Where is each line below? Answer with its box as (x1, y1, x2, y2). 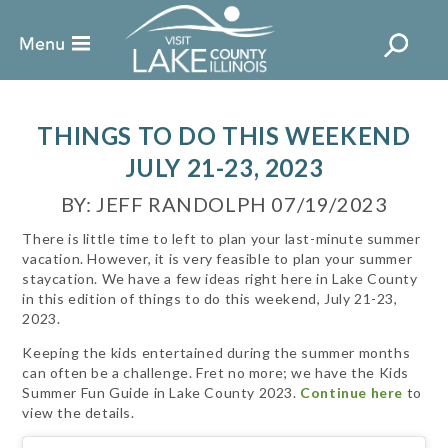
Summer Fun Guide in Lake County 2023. (22, 384, 301, 401)
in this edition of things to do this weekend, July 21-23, (22, 290, 398, 307)
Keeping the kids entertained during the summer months (22, 344, 411, 361)
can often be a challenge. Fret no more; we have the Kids (22, 364, 410, 381)
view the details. (22, 404, 135, 421)
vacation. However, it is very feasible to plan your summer (22, 250, 413, 267)
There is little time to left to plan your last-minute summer (22, 230, 421, 247)
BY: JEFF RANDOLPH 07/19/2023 (60, 192, 388, 216)
